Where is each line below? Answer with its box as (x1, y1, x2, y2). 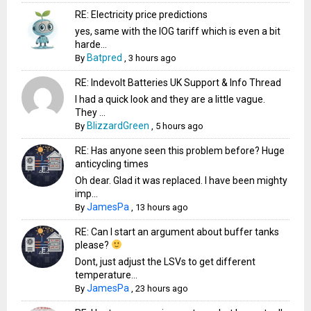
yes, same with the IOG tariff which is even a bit (75, 25, 281, 37)
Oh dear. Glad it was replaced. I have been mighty (75, 174, 288, 186)
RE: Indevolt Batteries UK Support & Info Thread (75, 76, 282, 88)
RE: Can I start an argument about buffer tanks (75, 226, 280, 237)
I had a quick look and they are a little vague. (75, 93, 266, 105)
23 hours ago (135, 283, 189, 294)
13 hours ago (135, 201, 189, 212)
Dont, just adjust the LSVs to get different (75, 255, 256, 267)
